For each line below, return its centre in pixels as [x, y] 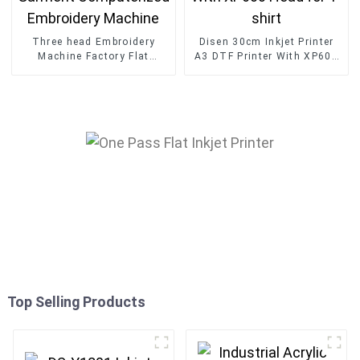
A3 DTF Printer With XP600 [266, 57]
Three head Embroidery [94, 42]
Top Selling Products [76, 301]
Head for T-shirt [266, 71]
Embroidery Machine [94, 86]
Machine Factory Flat [94, 57]
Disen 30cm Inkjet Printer [266, 42]
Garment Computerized [94, 71]
